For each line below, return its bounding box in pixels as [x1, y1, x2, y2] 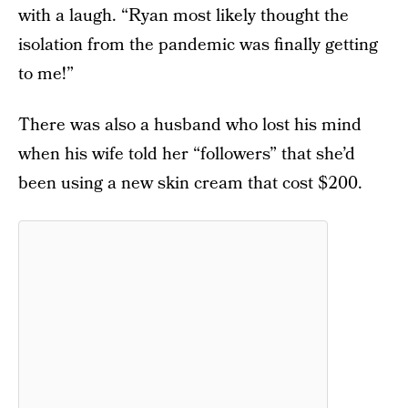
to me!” [18, 62, 74, 87]
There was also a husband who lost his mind [18, 113, 362, 138]
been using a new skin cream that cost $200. [18, 171, 362, 196]
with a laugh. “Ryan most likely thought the [18, 4, 349, 28]
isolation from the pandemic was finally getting [18, 33, 378, 57]
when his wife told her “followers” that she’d [18, 142, 355, 167]
